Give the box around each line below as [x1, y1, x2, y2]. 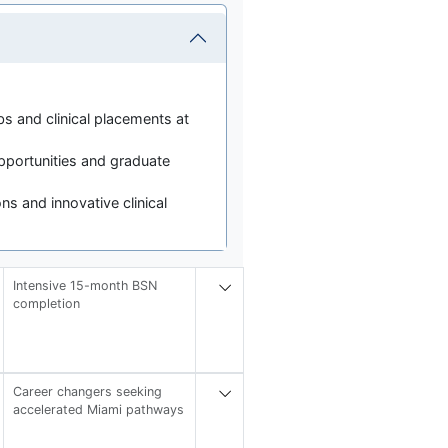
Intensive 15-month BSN [13, 277, 158, 293]
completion [13, 295, 81, 311]
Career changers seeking [13, 383, 163, 399]
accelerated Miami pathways [13, 401, 185, 417]
